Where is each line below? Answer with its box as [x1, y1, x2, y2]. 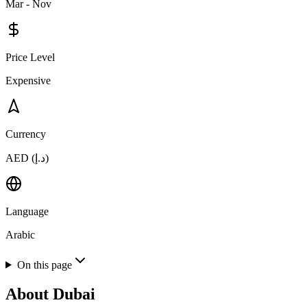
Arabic [5, 228, 35, 241]
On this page [16, 258, 72, 271]
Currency [5, 127, 46, 140]
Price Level [5, 51, 55, 63]
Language [5, 205, 49, 217]
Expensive [5, 74, 51, 86]
